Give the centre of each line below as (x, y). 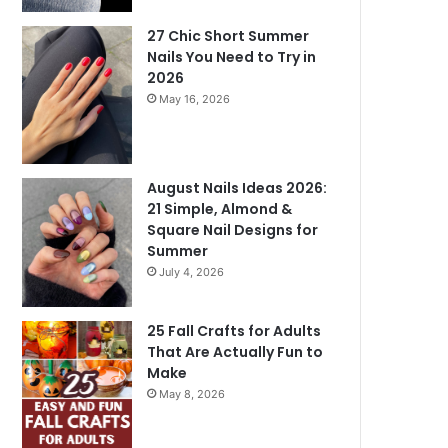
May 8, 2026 (192, 394)
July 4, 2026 (192, 271)
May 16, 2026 (195, 99)
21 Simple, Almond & (220, 208)
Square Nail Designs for (233, 229)
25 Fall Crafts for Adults (234, 331)
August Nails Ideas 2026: (237, 187)
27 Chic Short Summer (228, 36)
